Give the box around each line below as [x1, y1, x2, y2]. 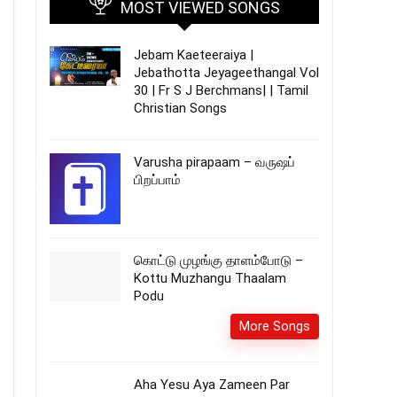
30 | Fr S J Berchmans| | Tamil [134, 82, 308, 98]
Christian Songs [134, 100, 227, 116]
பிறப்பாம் [134, 172, 181, 188]
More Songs [239, 319, 310, 333]
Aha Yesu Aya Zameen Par [134, 377, 290, 393]
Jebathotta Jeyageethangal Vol [134, 65, 319, 81]
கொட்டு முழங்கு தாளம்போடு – [134, 253, 303, 269]
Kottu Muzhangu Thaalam [134, 270, 286, 286]
